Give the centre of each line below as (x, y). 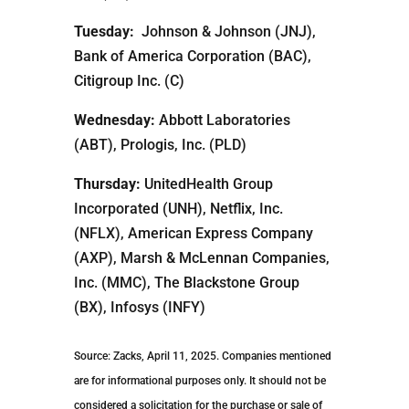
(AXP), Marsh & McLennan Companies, (201, 258)
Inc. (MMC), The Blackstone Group (186, 283)
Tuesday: (104, 32)
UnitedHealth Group (206, 184)
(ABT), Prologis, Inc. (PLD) (160, 145)
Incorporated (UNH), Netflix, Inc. (178, 209)
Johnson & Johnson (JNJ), (225, 32)
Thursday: (107, 184)
